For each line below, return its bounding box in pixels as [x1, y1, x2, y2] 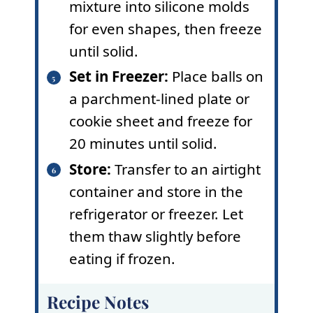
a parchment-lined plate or [68, 89, 249, 109]
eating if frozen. [68, 248, 175, 268]
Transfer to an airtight [110, 159, 261, 179]
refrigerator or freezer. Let [68, 203, 243, 224]
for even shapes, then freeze [68, 19, 262, 39]
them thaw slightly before [68, 226, 241, 246]
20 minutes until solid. [68, 133, 217, 154]
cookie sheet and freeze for [68, 111, 252, 131]
